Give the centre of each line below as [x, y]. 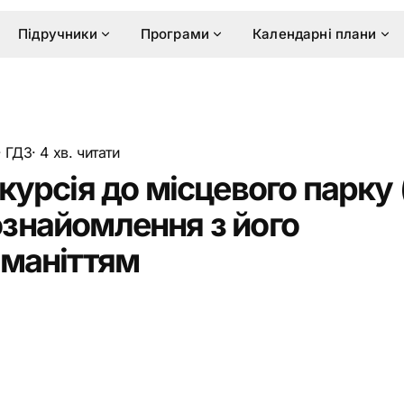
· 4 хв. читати [76, 152]
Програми [175, 34]
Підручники [58, 34]
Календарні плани [315, 34]
